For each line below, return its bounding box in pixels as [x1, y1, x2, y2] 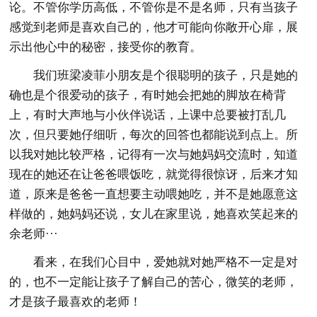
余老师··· [9, 227, 59, 241]
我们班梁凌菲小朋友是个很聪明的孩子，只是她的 [33, 69, 299, 82]
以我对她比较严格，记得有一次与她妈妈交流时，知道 [9, 148, 299, 161]
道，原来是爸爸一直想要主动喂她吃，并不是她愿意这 [9, 188, 299, 201]
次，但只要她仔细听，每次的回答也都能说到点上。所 [9, 128, 299, 142]
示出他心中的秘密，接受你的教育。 [9, 40, 202, 54]
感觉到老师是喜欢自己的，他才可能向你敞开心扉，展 [9, 21, 299, 34]
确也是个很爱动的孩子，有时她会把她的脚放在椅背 [9, 88, 287, 102]
